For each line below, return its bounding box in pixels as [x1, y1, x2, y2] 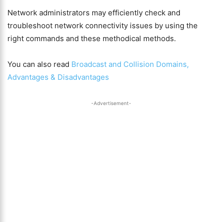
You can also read [7, 59, 71, 69]
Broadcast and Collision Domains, [71, 59, 189, 69]
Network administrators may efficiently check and [7, 8, 180, 17]
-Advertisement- [91, 100, 131, 106]
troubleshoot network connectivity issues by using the [7, 21, 198, 30]
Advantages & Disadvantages [7, 72, 109, 82]
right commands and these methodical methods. [7, 34, 176, 43]
